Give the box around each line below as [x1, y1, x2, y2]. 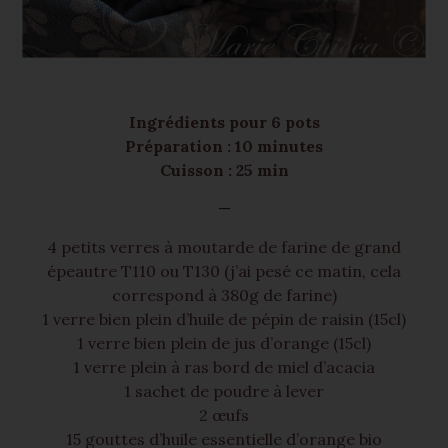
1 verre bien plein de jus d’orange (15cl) [77, 332, 371, 353]
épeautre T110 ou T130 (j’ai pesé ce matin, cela [47, 260, 401, 281]
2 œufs [199, 404, 249, 425]
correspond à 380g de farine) [111, 284, 337, 305]
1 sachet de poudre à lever [124, 380, 324, 401]
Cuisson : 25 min [159, 159, 289, 180]
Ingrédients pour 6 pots [128, 111, 320, 132]
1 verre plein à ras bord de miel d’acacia [73, 356, 375, 377]
